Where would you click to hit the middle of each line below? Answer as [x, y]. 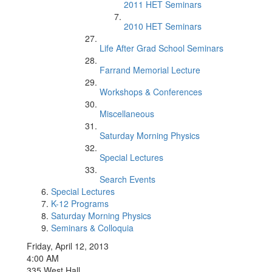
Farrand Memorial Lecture [150, 70]
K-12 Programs [80, 203]
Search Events [127, 179]
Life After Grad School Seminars [161, 48]
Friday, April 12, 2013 [68, 246]
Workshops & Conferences [151, 92]
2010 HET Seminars [163, 26]
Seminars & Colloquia [92, 228]
